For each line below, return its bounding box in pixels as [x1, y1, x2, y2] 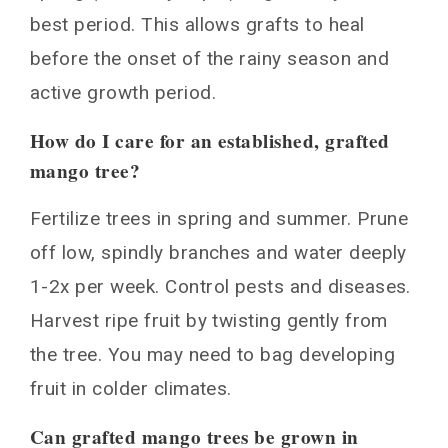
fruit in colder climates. [30, 376, 232, 400]
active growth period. [30, 80, 216, 104]
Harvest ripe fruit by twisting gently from [30, 308, 388, 332]
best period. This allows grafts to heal [30, 12, 365, 36]
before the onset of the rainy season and [30, 46, 390, 70]
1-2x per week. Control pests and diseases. [30, 274, 411, 298]
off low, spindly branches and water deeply [30, 240, 407, 264]
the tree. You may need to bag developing [30, 342, 396, 366]
